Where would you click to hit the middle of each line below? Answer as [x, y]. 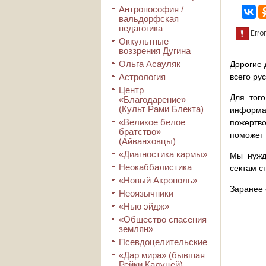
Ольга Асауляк [150, 64]
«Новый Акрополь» [158, 180]
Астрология [142, 77]
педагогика [141, 28]
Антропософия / [151, 9]
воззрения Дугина [155, 51]
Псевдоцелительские [163, 242]
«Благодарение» [152, 99]
